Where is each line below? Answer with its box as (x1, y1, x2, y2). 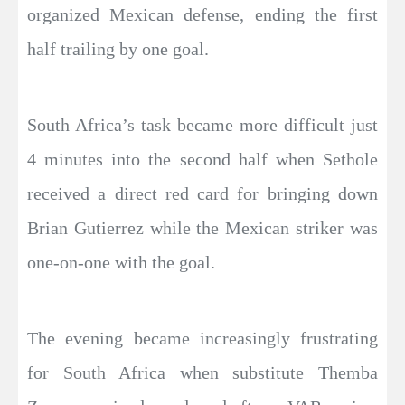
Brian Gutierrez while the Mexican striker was (27, 218, 378, 239)
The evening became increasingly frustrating (27, 328, 378, 349)
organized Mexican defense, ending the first (27, 5, 378, 25)
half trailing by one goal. (27, 39, 209, 60)
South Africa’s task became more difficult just (27, 115, 378, 136)
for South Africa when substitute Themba (27, 363, 378, 383)
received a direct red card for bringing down (27, 184, 378, 204)
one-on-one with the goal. (27, 252, 215, 273)
